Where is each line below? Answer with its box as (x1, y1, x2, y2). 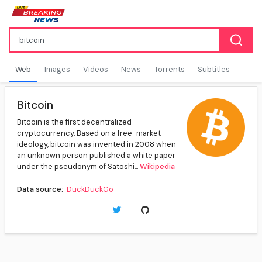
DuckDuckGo (67, 184, 113, 195)
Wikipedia (140, 161, 175, 172)
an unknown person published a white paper (17, 150, 175, 161)
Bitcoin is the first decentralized (17, 117, 132, 127)
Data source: (17, 184, 63, 195)
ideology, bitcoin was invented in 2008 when (17, 139, 176, 150)
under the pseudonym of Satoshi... (17, 161, 140, 172)
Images (44, 64, 70, 74)
